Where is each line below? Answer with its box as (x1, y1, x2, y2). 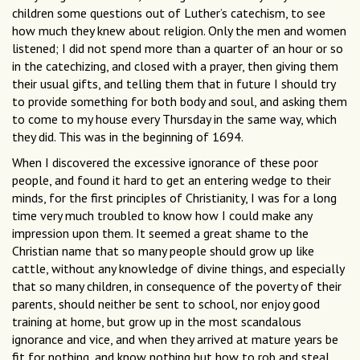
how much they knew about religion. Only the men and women (12, 22, 346, 39)
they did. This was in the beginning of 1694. (12, 129, 243, 145)
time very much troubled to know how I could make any (12, 207, 312, 224)
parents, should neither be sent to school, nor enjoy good (12, 296, 320, 313)
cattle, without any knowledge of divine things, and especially (12, 260, 344, 277)
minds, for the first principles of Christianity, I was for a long (12, 190, 337, 207)
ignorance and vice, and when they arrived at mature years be (12, 331, 338, 348)
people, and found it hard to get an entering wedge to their (12, 172, 331, 189)
